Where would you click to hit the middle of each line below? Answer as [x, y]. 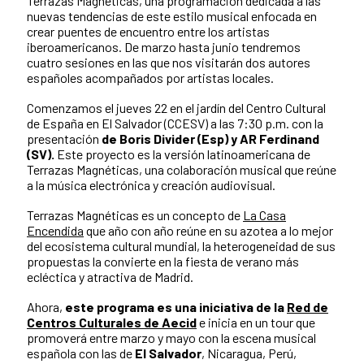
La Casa [264, 214]
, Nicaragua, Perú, [249, 353]
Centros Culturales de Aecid [112, 322]
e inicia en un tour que [256, 322]
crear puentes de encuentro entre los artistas [148, 31]
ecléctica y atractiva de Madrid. [110, 276]
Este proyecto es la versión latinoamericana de [182, 154]
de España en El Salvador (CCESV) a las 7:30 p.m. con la [175, 123]
